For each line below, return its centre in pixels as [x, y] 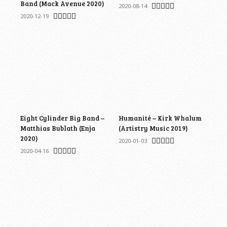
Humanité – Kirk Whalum [160, 118]
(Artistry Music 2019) [153, 128]
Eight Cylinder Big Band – [62, 118]
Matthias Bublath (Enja [58, 128]
